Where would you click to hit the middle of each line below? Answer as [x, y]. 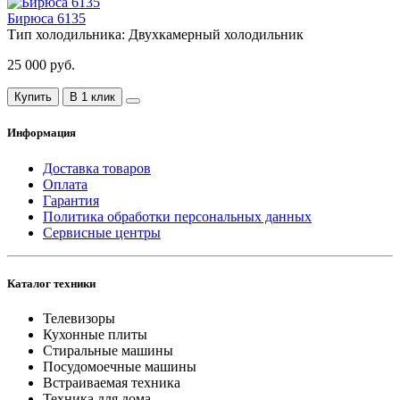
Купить [33, 97]
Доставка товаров [97, 168]
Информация [42, 133]
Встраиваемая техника [112, 382]
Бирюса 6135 [46, 19]
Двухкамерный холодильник [216, 35]
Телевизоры [79, 318]
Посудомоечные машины [120, 366]
